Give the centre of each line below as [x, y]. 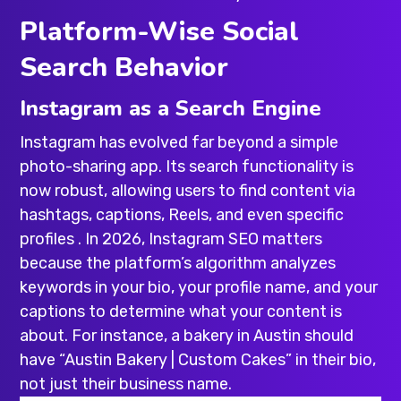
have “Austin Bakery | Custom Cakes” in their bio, [198, 360]
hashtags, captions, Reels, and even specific [182, 215]
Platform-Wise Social [160, 32]
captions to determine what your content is [181, 312]
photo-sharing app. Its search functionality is [187, 167]
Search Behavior [124, 68]
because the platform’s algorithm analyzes [178, 264]
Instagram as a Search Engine [171, 109]
